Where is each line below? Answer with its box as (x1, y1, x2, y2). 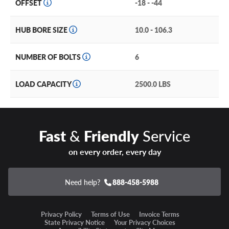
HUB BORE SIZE (15, 25, 69, 35)
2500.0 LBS (135, 79, 171, 89)
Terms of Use (90, 210, 130, 219)
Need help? (64, 176, 100, 187)
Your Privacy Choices (114, 218, 175, 227)
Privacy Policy (40, 210, 82, 219)
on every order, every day (68, 146, 161, 158)
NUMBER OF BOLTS (15, 52, 82, 62)
